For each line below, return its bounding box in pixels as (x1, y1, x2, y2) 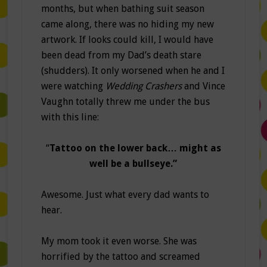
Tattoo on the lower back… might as (49, 142, 221, 154)
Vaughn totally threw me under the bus (41, 96, 210, 108)
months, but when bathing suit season (41, 3, 204, 15)
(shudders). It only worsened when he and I (41, 65, 225, 77)
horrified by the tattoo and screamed (41, 251, 200, 263)
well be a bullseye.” (89, 158, 178, 170)
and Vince (181, 80, 225, 92)
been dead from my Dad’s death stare (41, 49, 201, 61)
